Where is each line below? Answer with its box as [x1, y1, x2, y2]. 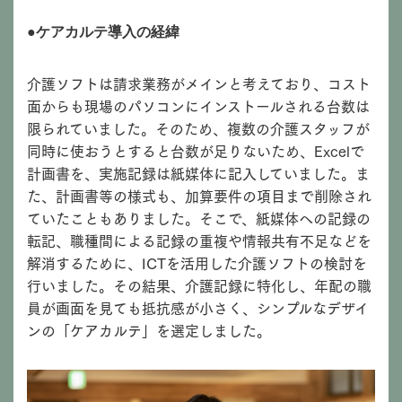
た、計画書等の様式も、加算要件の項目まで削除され [27, 184, 371, 207]
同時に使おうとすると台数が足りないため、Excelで [27, 139, 364, 162]
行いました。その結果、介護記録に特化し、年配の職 [27, 274, 371, 297]
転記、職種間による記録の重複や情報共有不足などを [27, 229, 371, 252]
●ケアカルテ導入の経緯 [27, 24, 179, 40]
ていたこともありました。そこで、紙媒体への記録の [27, 206, 371, 230]
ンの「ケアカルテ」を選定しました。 [27, 319, 271, 342]
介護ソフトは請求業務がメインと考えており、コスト [27, 72, 371, 95]
